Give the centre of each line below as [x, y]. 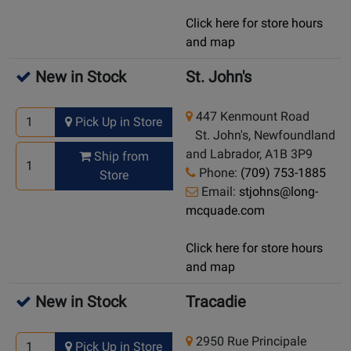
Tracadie [216, 302]
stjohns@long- [279, 192]
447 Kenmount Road [251, 117]
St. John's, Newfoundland [261, 136]
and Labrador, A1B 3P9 [249, 154]
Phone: [218, 173]
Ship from [120, 157]
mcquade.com [225, 211]
